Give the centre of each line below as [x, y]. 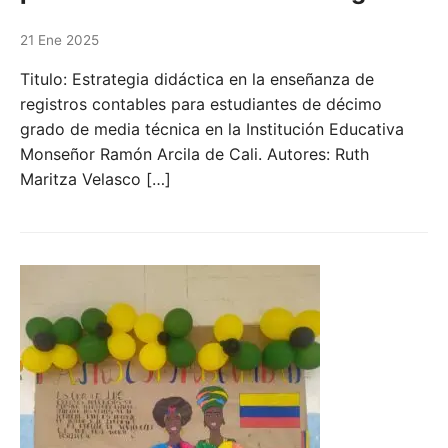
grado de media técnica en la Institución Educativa [212, 128]
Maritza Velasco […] [95, 178]
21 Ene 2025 [59, 39]
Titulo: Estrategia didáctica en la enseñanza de [197, 78]
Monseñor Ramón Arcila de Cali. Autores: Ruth [194, 153]
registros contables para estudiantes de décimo [201, 103]
